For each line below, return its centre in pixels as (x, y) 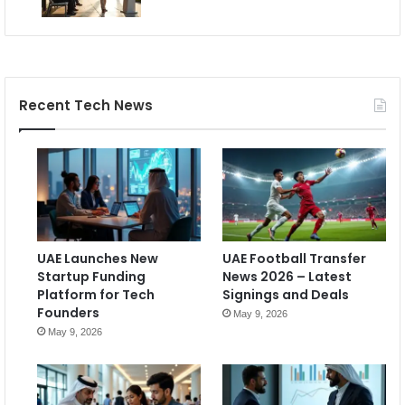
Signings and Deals (285, 294)
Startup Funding (91, 276)
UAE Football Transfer (294, 258)
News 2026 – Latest (287, 276)
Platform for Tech (96, 294)
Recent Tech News (86, 106)
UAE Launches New (98, 258)
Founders (68, 312)
